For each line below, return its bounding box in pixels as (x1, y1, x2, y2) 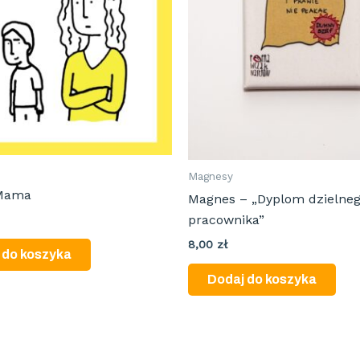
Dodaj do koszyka (207, 272, 317, 287)
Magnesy (188, 170, 233, 183)
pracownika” (188, 212, 264, 228)
